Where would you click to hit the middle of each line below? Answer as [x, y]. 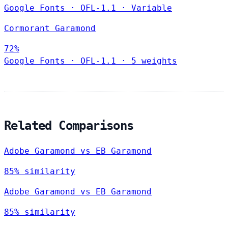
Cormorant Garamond [50, 28]
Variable [152, 8]
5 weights [154, 61]
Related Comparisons [69, 126]
